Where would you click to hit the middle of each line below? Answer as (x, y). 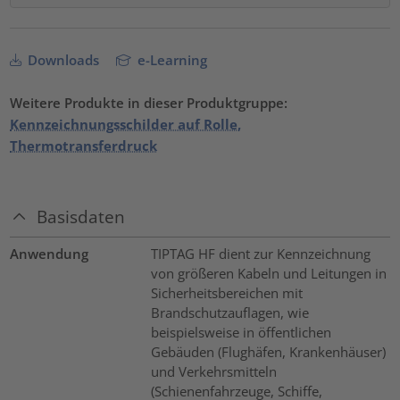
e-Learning (171, 60)
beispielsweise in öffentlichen (241, 332)
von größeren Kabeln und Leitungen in (268, 273)
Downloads (62, 60)
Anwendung (50, 253)
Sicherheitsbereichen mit (226, 292)
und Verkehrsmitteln (213, 371)
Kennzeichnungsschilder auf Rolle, (126, 125)
